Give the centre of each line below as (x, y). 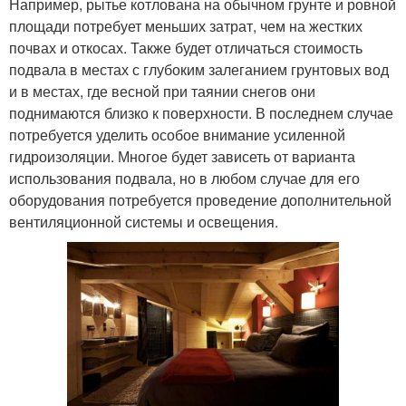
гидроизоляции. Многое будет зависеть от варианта (182, 156)
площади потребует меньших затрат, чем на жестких (186, 25)
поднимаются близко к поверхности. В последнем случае (201, 112)
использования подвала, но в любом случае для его (184, 178)
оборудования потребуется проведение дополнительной (200, 199)
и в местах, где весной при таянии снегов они (162, 91)
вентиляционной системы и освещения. (144, 221)
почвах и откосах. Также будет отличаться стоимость (186, 47)
